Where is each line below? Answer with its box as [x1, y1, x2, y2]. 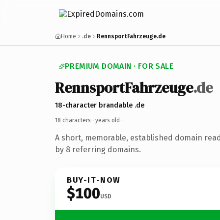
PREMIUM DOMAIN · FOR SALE [65, 61, 173, 71]
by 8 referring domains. [55, 144, 141, 154]
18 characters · [55, 116, 95, 124]
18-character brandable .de [55, 101, 144, 110]
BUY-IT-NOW [67, 175, 121, 185]
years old [95, 116, 120, 124]
